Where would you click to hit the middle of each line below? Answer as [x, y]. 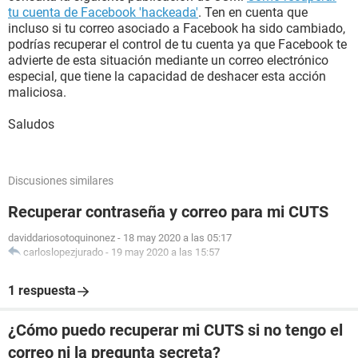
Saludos [31, 124]
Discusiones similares [61, 181]
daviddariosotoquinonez [62, 238]
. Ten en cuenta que [253, 12]
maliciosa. [37, 92]
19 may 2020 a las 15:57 [165, 252]
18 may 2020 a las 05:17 [177, 238]
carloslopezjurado [63, 252]
